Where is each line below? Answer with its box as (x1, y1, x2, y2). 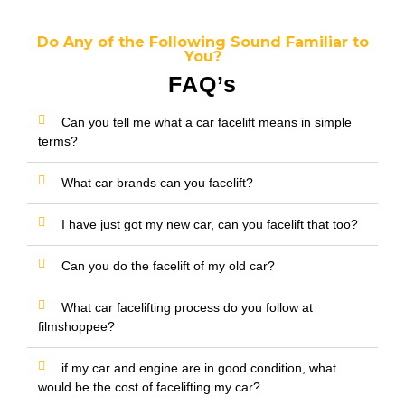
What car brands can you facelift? (61, 175, 253, 191)
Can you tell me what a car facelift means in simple (61, 115, 352, 130)
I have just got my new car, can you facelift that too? (61, 217, 358, 232)
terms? (38, 134, 78, 149)
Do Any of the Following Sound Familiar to (36, 33, 369, 52)
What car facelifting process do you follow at (61, 300, 313, 316)
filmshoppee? (38, 319, 115, 334)
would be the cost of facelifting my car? (38, 380, 260, 395)
